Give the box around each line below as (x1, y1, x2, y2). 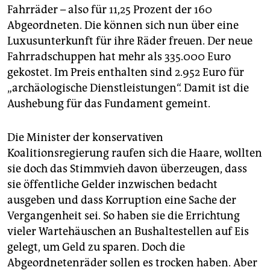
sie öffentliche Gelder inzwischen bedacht (7, 177, 218, 191)
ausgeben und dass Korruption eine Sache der (7, 193, 236, 207)
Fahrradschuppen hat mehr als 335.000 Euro (7, 49, 231, 63)
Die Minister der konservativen (7, 130, 163, 144)
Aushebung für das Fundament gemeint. (7, 96, 210, 110)
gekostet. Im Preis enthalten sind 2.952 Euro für (7, 65, 244, 79)
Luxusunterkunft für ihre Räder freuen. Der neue (7, 34, 253, 48)
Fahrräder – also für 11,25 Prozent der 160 (7, 2, 212, 16)
